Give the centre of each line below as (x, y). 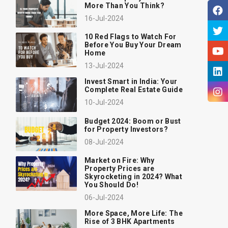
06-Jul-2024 (104, 198)
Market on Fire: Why (120, 161)
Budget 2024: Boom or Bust (133, 121)
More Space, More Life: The (134, 213)
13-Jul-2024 (104, 66)
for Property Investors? (126, 129)
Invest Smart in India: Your (131, 82)
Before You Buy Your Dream (133, 45)
